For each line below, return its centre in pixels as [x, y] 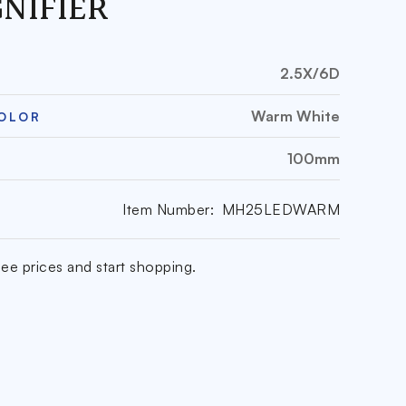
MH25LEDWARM [281, 209]
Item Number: [169, 209]
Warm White [296, 116]
